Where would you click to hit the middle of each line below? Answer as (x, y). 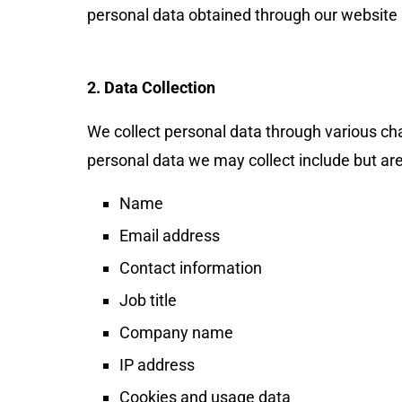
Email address (170, 236)
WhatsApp (212, 280)
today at (287, 280)
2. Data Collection (151, 87)
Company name (176, 332)
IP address (157, 365)
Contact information (191, 268)
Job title (148, 300)
